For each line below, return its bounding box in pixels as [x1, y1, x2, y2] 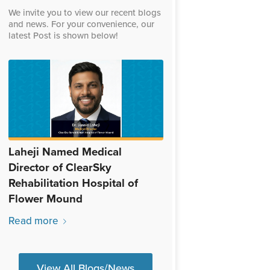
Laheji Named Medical [8, 145, 122, 159]
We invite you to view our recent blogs [8, 7, 161, 18]
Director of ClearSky [8, 160, 111, 174]
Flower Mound [8, 192, 83, 206]
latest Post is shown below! [8, 30, 118, 41]
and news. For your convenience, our [8, 18, 154, 30]
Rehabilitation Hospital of [8, 176, 138, 190]
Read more [8, 214, 58, 227]
